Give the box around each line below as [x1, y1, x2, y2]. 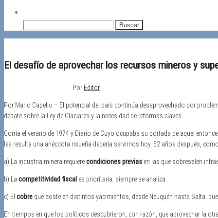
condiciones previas [86, 157, 142, 165]
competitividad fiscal [18, 175, 77, 183]
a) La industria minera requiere [4, 157, 86, 165]
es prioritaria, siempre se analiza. [77, 175, 167, 183]
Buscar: [23, 19, 46, 29]
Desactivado [37, 83, 73, 91]
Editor [84, 83, 100, 91]
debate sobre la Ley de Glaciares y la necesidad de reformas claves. [4, 111, 183, 120]
